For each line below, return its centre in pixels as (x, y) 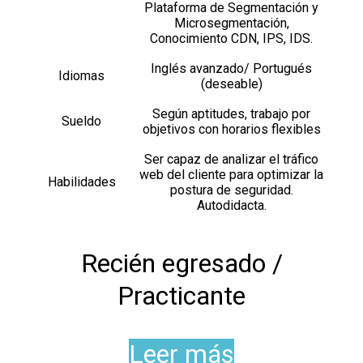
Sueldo (81, 122)
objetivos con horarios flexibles (231, 130)
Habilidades (81, 182)
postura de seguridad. (231, 190)
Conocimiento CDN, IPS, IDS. (231, 39)
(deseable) (231, 84)
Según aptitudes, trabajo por (231, 114)
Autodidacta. (231, 206)
